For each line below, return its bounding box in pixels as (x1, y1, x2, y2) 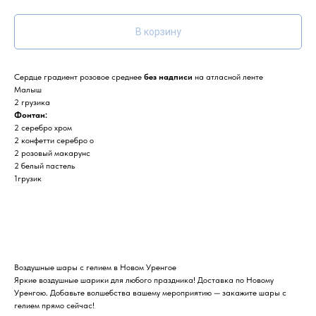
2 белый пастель (14, 160, 75, 171)
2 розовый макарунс (14, 147, 90, 158)
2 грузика (14, 97, 50, 107)
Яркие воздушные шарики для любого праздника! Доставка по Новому (14, 274, 274, 285)
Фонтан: (14, 109, 47, 120)
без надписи (144, 71, 195, 82)
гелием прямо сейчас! (14, 300, 95, 310)
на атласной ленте (195, 71, 263, 82)
